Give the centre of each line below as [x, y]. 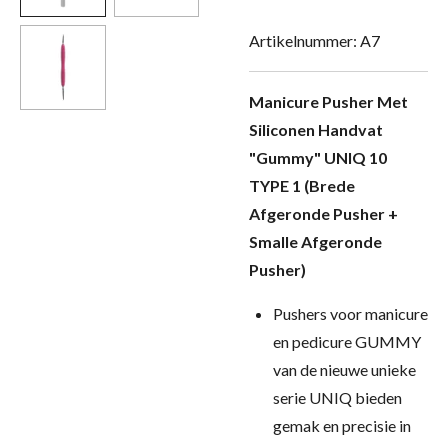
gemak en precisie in [342, 425]
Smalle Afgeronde [315, 241]
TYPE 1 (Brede [302, 185]
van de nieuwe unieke [344, 369]
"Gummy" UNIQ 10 [318, 157]
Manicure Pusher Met [328, 101]
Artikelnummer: [303, 40]
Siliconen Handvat [316, 129]
